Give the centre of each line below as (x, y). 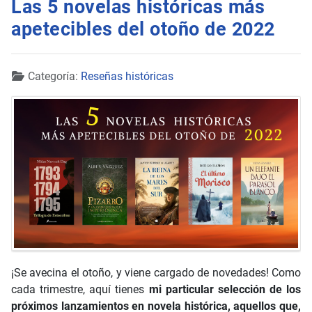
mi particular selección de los (225, 289)
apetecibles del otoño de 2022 (143, 29)
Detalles (31, 76)
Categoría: (53, 77)
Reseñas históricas (127, 77)
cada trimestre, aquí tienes (80, 289)
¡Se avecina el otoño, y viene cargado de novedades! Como (156, 272)
